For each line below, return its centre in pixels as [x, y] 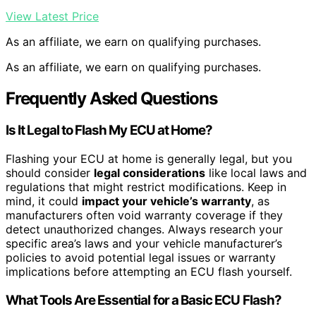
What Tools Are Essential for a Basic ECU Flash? [144, 300]
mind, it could [44, 201]
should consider [50, 173]
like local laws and [256, 173]
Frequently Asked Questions [111, 98]
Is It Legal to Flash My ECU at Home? [109, 130]
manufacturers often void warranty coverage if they [144, 215]
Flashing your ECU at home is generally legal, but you [149, 159]
